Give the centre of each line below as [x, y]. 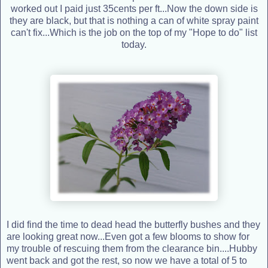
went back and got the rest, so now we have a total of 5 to [127, 261]
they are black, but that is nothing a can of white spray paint [134, 21]
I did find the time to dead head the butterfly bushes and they [133, 225]
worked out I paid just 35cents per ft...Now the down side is [134, 9]
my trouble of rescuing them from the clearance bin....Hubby [132, 249]
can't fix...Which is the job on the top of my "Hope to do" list [134, 33]
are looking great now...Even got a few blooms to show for [128, 237]
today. [134, 45]
